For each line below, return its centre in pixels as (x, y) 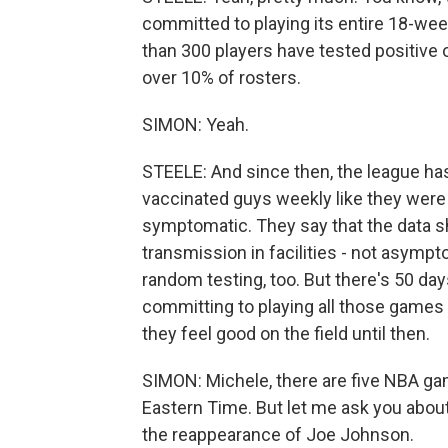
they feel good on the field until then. (286, 333)
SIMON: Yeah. (195, 124)
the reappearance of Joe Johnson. (278, 434)
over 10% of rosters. (221, 77)
